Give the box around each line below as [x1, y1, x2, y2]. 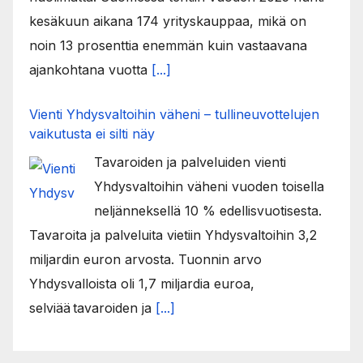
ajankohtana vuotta [29, 62, 152, 79]
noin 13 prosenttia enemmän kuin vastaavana [29, 37, 307, 54]
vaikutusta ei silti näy [29, 126, 155, 143]
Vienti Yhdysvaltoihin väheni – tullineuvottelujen [29, 106, 319, 123]
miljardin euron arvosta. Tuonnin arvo [29, 251, 262, 268]
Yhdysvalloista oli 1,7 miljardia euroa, [29, 275, 254, 293]
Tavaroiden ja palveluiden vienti [94, 154, 286, 171]
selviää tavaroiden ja [29, 300, 156, 317]
